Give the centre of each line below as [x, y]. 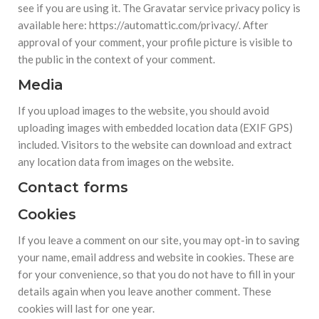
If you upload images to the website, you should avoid [143, 110]
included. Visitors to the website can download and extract [155, 145]
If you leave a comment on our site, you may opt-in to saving [159, 240]
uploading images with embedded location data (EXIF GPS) [155, 127]
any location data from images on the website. [126, 162]
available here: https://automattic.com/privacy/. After [143, 25]
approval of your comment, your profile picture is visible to [155, 42]
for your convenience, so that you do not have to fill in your [157, 274]
